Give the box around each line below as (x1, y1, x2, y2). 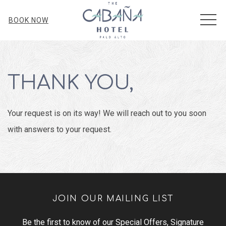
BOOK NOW (9, 16, 48, 24)
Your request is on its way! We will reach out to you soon (8, 108, 206, 118)
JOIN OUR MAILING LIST (52, 194, 174, 203)
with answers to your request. (8, 125, 111, 134)
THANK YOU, (8, 72, 134, 94)
